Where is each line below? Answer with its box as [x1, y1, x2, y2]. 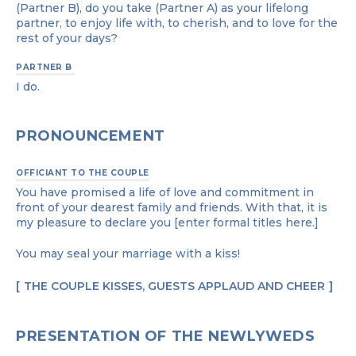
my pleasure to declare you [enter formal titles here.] [16, 215, 319, 230]
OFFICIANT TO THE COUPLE [16, 167, 149, 178]
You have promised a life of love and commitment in [16, 184, 314, 199]
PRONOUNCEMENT [16, 126, 165, 145]
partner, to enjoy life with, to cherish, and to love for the [16, 15, 338, 30]
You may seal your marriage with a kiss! [16, 246, 240, 261]
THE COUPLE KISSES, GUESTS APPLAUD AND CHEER [24, 278, 325, 293]
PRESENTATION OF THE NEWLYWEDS [16, 327, 315, 345]
